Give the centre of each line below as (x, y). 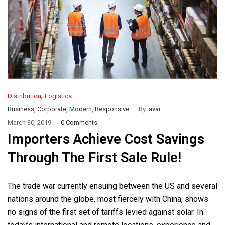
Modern (81, 109)
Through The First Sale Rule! (94, 157)
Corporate (52, 109)
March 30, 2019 (29, 122)
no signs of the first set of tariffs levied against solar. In (105, 212)
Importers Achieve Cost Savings (106, 139)
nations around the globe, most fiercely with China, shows (108, 199)
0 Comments (79, 122)
